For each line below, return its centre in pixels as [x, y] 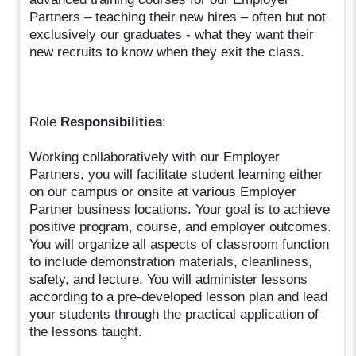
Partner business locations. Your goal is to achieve [180, 209]
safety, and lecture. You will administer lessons [169, 279]
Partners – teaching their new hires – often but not [178, 17]
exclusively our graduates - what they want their [172, 34]
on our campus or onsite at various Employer [163, 192]
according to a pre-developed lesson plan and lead [179, 296]
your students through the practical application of [174, 314]
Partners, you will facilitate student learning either [176, 174]
